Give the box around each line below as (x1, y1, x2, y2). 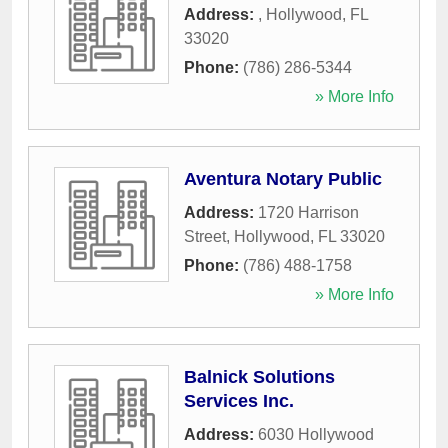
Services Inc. (184, 391, 294, 412)
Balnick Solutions (184, 367, 335, 388)
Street (184, 228, 226, 246)
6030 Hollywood (258, 426, 374, 444)
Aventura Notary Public (184, 169, 382, 190)
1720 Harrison (258, 204, 359, 222)
